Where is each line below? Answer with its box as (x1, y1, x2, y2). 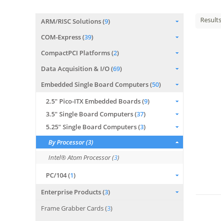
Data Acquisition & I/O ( (41, 64, 113, 73)
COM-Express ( (41, 33, 84, 41)
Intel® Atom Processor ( (48, 153, 114, 162)
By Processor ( (48, 138, 88, 147)
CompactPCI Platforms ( (41, 48, 113, 57)
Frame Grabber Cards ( (41, 204, 107, 213)
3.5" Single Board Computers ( (46, 110, 137, 118)
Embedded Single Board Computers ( (41, 80, 152, 89)
